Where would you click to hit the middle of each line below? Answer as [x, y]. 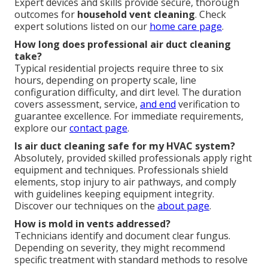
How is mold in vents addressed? [92, 224]
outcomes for [46, 15]
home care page [186, 27]
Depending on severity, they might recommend [120, 248]
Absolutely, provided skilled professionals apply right [133, 158]
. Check [211, 15]
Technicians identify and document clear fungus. [122, 236]
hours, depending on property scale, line [105, 80]
